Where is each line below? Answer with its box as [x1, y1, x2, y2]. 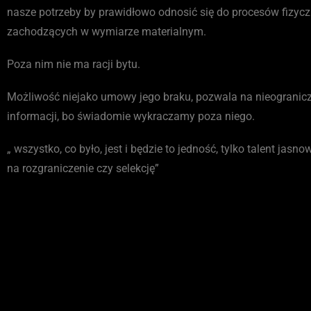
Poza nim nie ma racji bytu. [7, 57, 140, 71]
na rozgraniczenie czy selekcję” [7, 162, 159, 176]
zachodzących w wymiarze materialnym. [7, 24, 206, 38]
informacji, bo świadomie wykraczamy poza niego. [7, 109, 255, 123]
